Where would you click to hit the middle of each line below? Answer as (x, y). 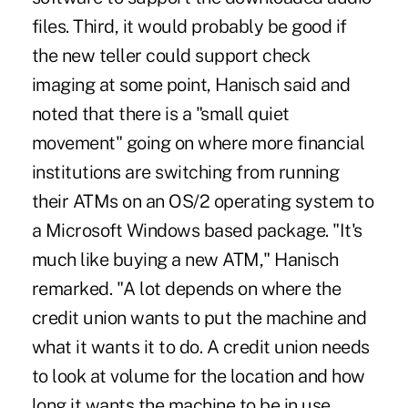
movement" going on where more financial (198, 143)
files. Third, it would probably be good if (189, 26)
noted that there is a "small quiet (160, 113)
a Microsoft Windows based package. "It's (197, 230)
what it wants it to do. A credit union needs (200, 347)
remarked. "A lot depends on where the (186, 288)
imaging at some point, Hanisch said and (191, 84)
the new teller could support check (171, 55)
